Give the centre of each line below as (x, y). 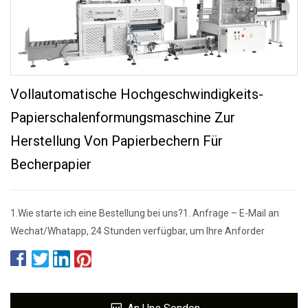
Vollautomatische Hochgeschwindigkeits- (137, 94)
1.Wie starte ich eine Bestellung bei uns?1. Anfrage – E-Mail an (145, 213)
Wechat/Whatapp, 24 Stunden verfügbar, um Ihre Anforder (137, 231)
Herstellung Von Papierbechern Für (117, 141)
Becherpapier (51, 164)
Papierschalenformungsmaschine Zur (123, 117)
